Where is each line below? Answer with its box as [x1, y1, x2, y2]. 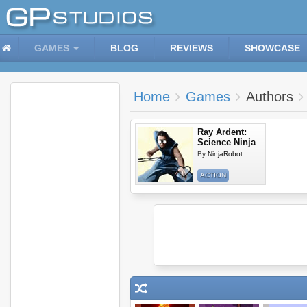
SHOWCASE [245, 42, 300, 53]
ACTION [200, 171, 226, 179]
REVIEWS [170, 42, 213, 53]
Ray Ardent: [197, 127, 247, 137]
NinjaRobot [208, 150, 243, 158]
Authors [246, 89, 293, 104]
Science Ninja [197, 137, 256, 147]
